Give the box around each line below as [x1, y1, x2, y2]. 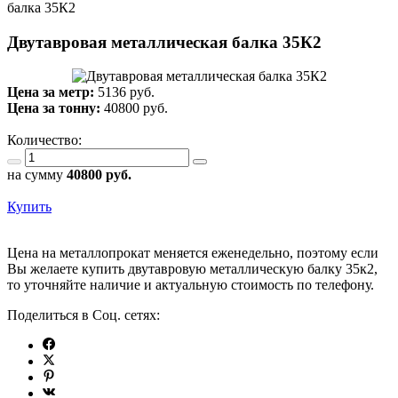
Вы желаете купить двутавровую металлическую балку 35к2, [7, 261, 378, 277]
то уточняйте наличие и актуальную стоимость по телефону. [7, 277, 374, 293]
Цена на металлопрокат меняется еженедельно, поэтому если [7, 245, 378, 261]
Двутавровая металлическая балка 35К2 [7, 32, 322, 52]
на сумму [7, 167, 67, 183]
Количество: [7, 132, 89, 148]
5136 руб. [98, 84, 155, 100]
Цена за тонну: [7, 100, 100, 116]
